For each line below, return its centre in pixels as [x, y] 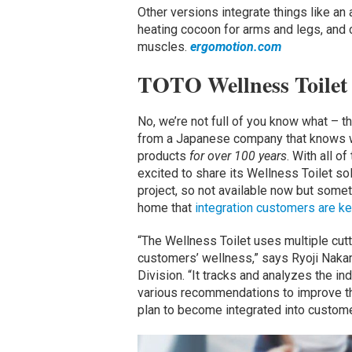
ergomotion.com [235, 46]
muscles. [163, 46]
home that [166, 207]
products [163, 156]
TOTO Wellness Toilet [242, 84]
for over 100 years [238, 156]
